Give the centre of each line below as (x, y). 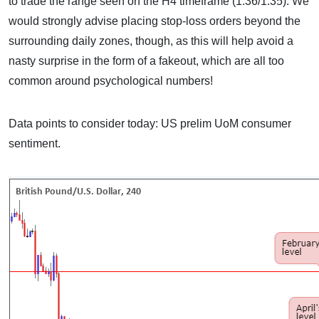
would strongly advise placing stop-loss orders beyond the (155, 21)
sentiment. (36, 143)
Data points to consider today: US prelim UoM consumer (150, 124)
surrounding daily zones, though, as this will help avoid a (151, 41)
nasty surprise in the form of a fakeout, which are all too (146, 61)
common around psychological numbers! (111, 81)
